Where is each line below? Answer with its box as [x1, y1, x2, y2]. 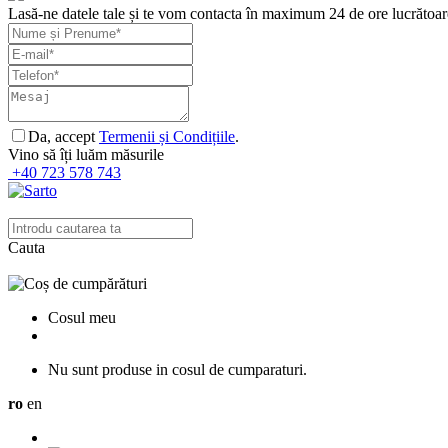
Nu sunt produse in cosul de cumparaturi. [48, 361, 307, 378]
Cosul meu [48, 309, 116, 326]
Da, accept [28, 128, 99, 145]
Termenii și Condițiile [99, 128, 235, 145]
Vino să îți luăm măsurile [8, 146, 164, 163]
